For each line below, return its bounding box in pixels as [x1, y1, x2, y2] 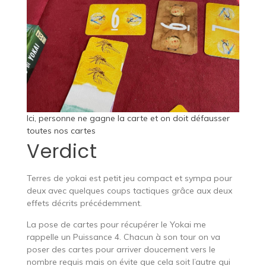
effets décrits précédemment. [26, 198, 142, 209]
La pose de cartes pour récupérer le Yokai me [26, 219, 206, 230]
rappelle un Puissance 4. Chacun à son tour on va [26, 232, 220, 243]
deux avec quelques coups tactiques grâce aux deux [26, 185, 232, 197]
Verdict [26, 138, 97, 165]
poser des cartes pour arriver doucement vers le [26, 244, 216, 255]
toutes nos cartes [26, 125, 96, 137]
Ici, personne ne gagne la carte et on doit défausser [26, 113, 230, 124]
